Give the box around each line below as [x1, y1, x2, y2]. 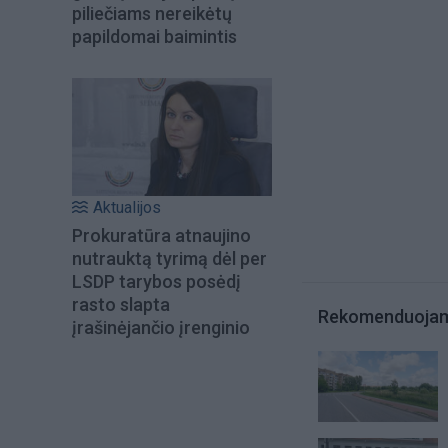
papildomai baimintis [72, 25, 237, 47]
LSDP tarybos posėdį [72, 271, 241, 293]
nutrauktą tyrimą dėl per [72, 248, 267, 270]
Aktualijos [93, 198, 161, 218]
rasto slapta [72, 294, 170, 316]
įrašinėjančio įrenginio [72, 317, 250, 339]
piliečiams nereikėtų [72, 2, 232, 24]
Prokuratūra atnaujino [72, 225, 251, 247]
